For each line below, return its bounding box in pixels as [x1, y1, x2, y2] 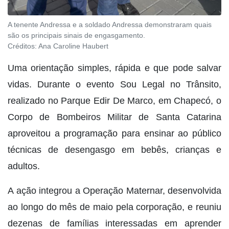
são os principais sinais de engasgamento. [8, 31, 145, 40]
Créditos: [8, 42, 38, 51]
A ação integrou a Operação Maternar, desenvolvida [8, 186, 221, 196]
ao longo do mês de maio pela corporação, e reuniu [8, 202, 221, 213]
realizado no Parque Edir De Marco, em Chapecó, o [8, 96, 221, 106]
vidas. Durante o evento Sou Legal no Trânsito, [8, 79, 221, 90]
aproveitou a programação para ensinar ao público [8, 128, 221, 139]
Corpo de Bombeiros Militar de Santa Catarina [8, 112, 221, 123]
